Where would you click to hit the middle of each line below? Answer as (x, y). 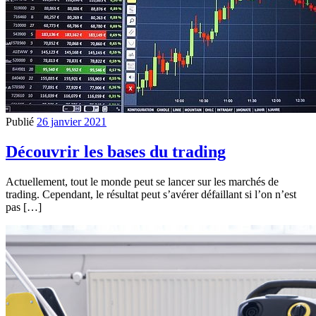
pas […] (24, 207)
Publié (21, 121)
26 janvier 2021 (72, 121)
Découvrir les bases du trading (116, 151)
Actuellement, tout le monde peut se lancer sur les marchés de (142, 181)
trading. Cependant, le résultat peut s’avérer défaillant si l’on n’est (151, 194)
